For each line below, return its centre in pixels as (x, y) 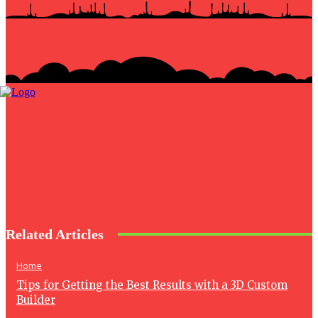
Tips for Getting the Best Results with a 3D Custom (152, 285)
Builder (36, 300)
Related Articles (55, 234)
